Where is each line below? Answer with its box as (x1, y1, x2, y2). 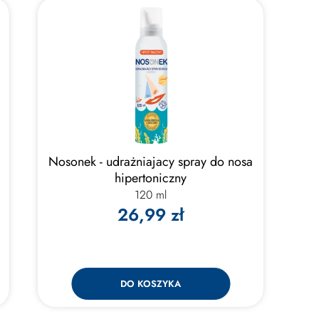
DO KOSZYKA (120, 277, 182, 291)
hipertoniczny (115, 169, 187, 187)
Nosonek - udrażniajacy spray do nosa (48, 152, 253, 171)
